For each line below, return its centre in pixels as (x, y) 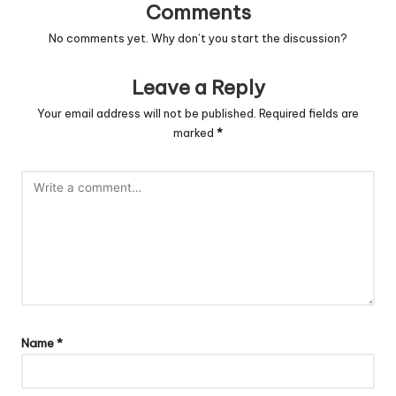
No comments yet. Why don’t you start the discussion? (198, 38)
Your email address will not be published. (147, 113)
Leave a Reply (198, 88)
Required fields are (309, 113)
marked (195, 132)
